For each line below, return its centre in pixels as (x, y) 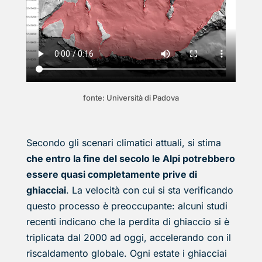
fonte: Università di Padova (131, 98)
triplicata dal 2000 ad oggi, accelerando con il (128, 238)
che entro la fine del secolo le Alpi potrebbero (130, 159)
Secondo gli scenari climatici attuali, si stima (123, 143)
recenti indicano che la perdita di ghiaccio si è (127, 222)
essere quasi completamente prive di (111, 175)
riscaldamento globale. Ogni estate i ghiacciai (126, 254)
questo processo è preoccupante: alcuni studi (127, 206)
